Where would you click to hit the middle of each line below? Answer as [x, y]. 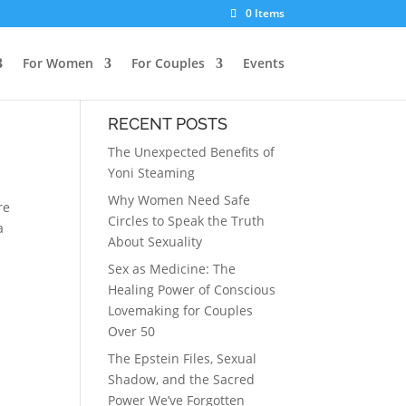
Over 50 [132, 331]
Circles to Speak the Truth [187, 221]
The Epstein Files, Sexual [183, 358]
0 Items [265, 13]
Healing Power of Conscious [192, 290]
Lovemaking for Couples [181, 310]
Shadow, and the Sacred [182, 379]
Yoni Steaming [152, 173]
